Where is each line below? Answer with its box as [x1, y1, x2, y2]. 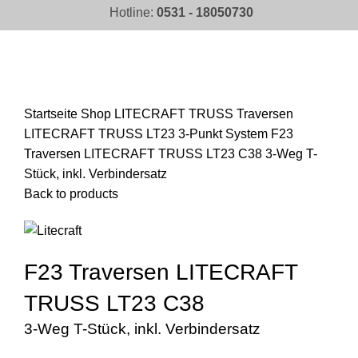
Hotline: [109, 5, 157, 19]
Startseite [24, 106, 81, 121]
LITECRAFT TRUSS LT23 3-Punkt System [24, 126, 271, 141]
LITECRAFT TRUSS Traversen [114, 106, 293, 121]
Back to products [24, 186, 118, 201]
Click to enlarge [24, 86, 113, 100]
